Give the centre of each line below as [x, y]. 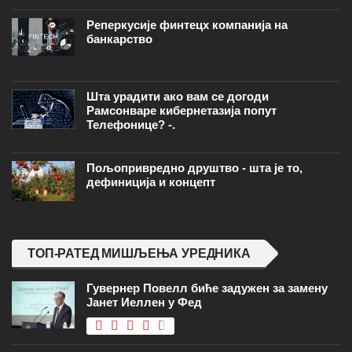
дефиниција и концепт [151, 181]
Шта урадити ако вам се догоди [178, 96]
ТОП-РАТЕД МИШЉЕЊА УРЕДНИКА [139, 253]
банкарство [119, 38]
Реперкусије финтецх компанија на [187, 24]
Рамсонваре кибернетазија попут [181, 110]
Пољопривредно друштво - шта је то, [194, 167]
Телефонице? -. [131, 124]
